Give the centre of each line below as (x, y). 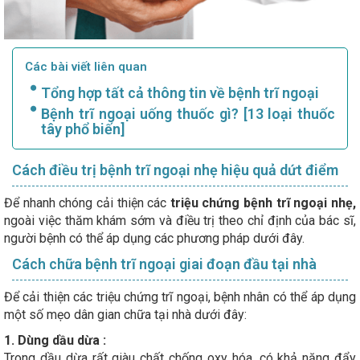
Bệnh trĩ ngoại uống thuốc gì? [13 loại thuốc (188, 114)
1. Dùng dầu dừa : (57, 341)
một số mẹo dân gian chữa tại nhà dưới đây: (125, 315)
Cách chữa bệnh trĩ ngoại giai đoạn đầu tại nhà (164, 264)
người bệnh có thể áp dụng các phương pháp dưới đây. (156, 239)
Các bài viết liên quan (86, 67)
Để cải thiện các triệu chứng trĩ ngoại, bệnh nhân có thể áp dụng (180, 297)
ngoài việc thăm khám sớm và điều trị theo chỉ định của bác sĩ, (180, 221)
